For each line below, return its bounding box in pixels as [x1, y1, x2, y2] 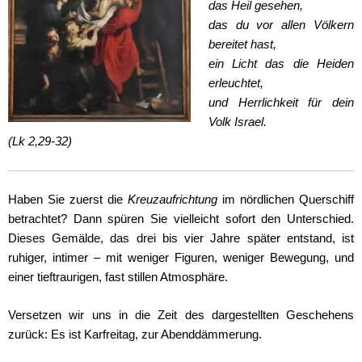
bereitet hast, [208, 38, 276, 52]
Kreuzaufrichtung [128, 193, 217, 207]
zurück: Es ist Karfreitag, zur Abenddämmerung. [8, 328, 262, 342]
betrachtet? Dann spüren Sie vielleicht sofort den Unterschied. [8, 213, 354, 226]
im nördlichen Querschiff [217, 193, 354, 207]
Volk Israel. [208, 116, 267, 129]
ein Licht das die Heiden [208, 57, 354, 71]
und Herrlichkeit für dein [208, 96, 354, 110]
